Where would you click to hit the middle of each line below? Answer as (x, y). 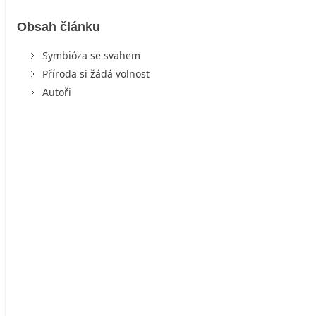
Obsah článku (59, 26)
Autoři (57, 92)
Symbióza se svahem (91, 55)
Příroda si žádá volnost (96, 73)
